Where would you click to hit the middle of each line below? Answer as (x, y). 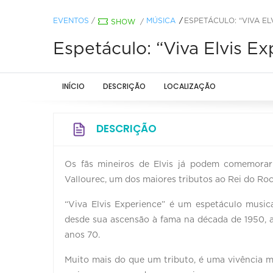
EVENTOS (71, 20)
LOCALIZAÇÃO (190, 86)
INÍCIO (73, 86)
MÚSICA (161, 20)
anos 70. (83, 235)
